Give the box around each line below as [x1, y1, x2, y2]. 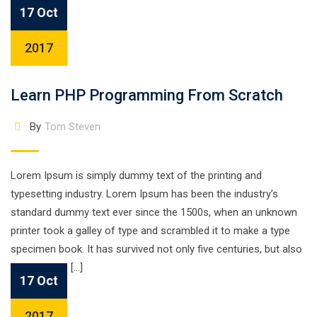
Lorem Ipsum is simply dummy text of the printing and [11, 169, 262, 182]
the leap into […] [11, 261, 83, 274]
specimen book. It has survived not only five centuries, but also [11, 243, 302, 255]
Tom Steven [44, 120, 100, 133]
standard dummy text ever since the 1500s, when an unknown [11, 206, 297, 219]
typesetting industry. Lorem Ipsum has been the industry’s [11, 188, 278, 200]
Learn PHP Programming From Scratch [11, 86, 283, 104]
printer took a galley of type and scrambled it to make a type [11, 224, 290, 237]
